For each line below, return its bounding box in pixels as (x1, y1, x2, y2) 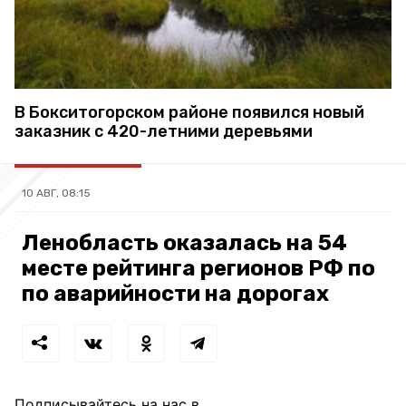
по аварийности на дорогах (22, 280, 329, 306)
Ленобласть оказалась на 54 (22, 229, 347, 256)
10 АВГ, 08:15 (22, 186, 91, 199)
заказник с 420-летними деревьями (14, 121, 313, 141)
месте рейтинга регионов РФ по (22, 255, 375, 281)
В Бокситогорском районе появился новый (14, 101, 364, 122)
